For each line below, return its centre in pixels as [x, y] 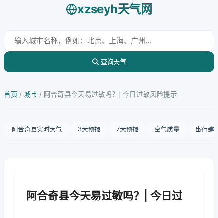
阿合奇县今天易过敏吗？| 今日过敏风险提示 [110, 94]
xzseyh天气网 [115, 9]
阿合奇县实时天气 [37, 129]
